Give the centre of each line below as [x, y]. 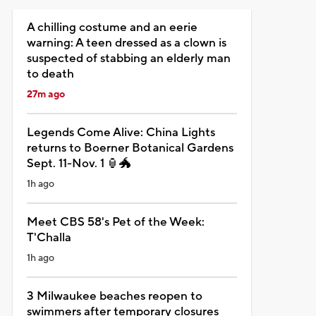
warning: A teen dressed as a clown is [126, 43]
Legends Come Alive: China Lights [121, 132]
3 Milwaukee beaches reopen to [114, 296]
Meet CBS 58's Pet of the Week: [115, 222]
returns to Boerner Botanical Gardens [130, 148]
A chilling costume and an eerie [112, 27]
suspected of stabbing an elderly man [128, 58]
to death [50, 74]
